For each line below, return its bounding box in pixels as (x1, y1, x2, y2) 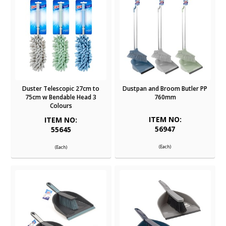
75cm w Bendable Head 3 (25, 93, 97, 102)
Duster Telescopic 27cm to (22, 84, 100, 93)
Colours (49, 101, 72, 110)
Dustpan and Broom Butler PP (123, 84, 208, 93)
